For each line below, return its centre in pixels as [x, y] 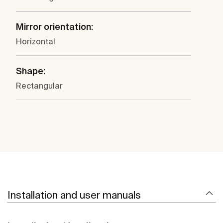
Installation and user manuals [74, 195]
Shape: [31, 71]
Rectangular [39, 86]
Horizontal [36, 42]
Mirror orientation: [55, 27]
